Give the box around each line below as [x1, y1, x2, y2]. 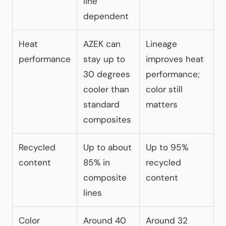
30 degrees [83, 68, 130, 80]
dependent [83, 10, 129, 22]
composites [83, 114, 131, 125]
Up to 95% [146, 141, 188, 153]
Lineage [146, 38, 177, 49]
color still [146, 83, 183, 95]
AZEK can [83, 38, 121, 49]
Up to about [83, 141, 132, 153]
